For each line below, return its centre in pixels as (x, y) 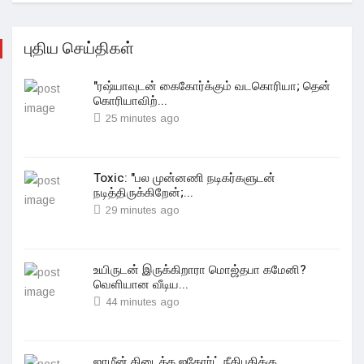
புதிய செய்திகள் (79, 48)
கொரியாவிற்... (130, 101)
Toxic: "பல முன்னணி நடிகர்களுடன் (184, 178)
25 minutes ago (143, 118)
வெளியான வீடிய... (141, 284)
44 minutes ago (143, 302)
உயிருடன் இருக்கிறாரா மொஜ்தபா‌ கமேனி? (200, 270)
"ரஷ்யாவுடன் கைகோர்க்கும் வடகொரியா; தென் (212, 86)
